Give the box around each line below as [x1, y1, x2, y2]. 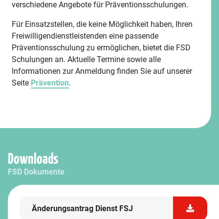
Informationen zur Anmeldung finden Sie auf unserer [12, 66, 192, 76]
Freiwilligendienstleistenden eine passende [12, 31, 158, 41]
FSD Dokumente [8, 167, 65, 176]
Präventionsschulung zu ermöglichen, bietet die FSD [12, 43, 191, 52]
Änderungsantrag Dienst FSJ [32, 204, 133, 213]
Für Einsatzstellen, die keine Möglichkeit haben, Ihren [12, 20, 193, 29]
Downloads [8, 152, 58, 167]
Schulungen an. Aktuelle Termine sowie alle [12, 55, 161, 64]
